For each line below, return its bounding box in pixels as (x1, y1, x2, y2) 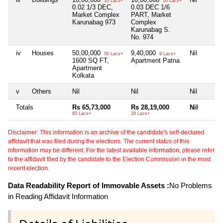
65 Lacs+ (72, 111, 91, 116)
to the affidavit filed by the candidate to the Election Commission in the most (8, 156, 211, 163)
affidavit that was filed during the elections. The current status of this (8, 138, 189, 145)
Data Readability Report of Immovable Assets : (8, 181, 169, 190)
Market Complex (72, 11, 119, 19)
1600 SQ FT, (72, 57, 109, 65)
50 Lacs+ (103, 51, 123, 57)
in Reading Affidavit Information (8, 192, 108, 201)
